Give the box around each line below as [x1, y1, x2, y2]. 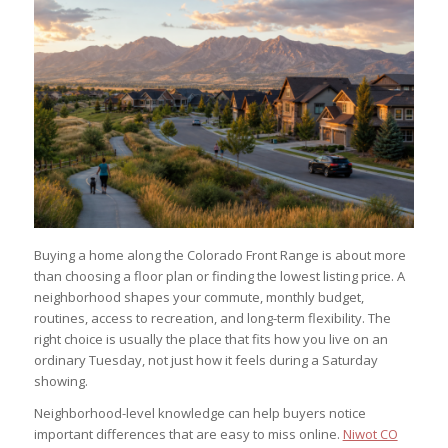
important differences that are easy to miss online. [33, 424, 343, 443]
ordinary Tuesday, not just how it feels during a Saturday [33, 350, 378, 369]
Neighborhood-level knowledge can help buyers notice [33, 403, 366, 422]
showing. [33, 371, 88, 390]
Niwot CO [342, 424, 398, 443]
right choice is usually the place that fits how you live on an [33, 329, 388, 348]
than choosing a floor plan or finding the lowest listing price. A [33, 266, 405, 285]
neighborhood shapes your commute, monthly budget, [33, 287, 364, 306]
